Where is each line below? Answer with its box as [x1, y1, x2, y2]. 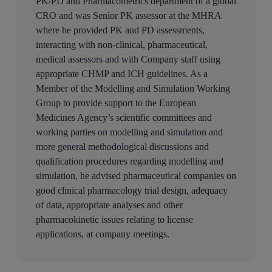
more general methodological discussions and [35, 141, 209, 152]
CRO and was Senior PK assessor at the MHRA [35, 10, 221, 21]
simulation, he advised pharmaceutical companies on [35, 171, 236, 182]
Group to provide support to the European [35, 98, 196, 109]
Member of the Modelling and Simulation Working [35, 83, 230, 94]
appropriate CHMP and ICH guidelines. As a [35, 69, 208, 80]
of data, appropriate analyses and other [35, 200, 183, 211]
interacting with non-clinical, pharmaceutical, [35, 39, 208, 50]
